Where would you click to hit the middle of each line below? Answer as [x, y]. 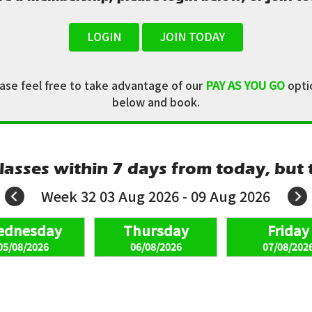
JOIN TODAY [193, 36]
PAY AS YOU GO [245, 85]
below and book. [156, 102]
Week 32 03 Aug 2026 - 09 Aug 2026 [157, 196]
